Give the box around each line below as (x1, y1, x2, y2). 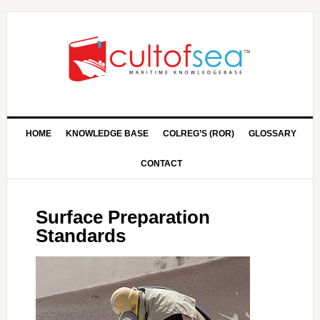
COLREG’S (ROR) (163, 129, 235, 139)
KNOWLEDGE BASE (66, 129, 149, 139)
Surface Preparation (35, 206, 210, 228)
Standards (35, 225, 126, 246)
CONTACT (140, 159, 182, 169)
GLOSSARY (249, 129, 297, 139)
